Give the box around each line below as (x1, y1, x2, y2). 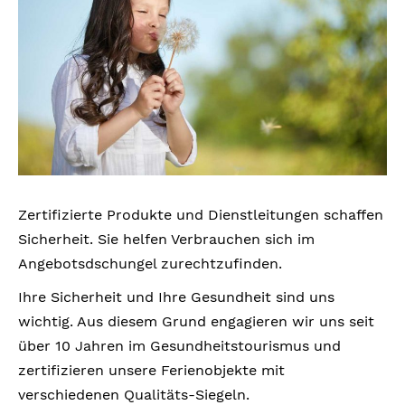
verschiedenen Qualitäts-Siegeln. (18, 385, 250, 403)
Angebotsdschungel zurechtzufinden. (18, 254, 282, 272)
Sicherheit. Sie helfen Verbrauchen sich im (18, 230, 315, 248)
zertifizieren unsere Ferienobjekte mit (18, 361, 285, 379)
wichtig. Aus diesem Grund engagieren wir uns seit (18, 312, 374, 330)
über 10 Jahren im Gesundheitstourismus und (18, 336, 341, 354)
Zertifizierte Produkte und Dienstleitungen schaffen (18, 205, 383, 223)
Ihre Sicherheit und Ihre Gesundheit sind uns (18, 287, 334, 306)
